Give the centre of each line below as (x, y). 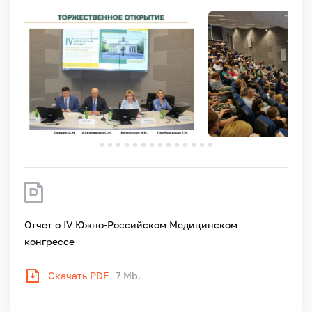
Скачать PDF (78, 275)
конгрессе (49, 241)
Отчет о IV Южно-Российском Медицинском (131, 224)
